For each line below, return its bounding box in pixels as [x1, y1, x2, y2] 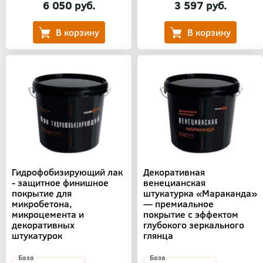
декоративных [12, 218, 75, 231]
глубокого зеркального [143, 218, 244, 231]
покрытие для [12, 187, 72, 200]
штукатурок [12, 229, 62, 242]
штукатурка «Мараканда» [143, 187, 257, 200]
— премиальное [143, 197, 214, 210]
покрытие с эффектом [143, 208, 238, 221]
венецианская [143, 176, 205, 189]
